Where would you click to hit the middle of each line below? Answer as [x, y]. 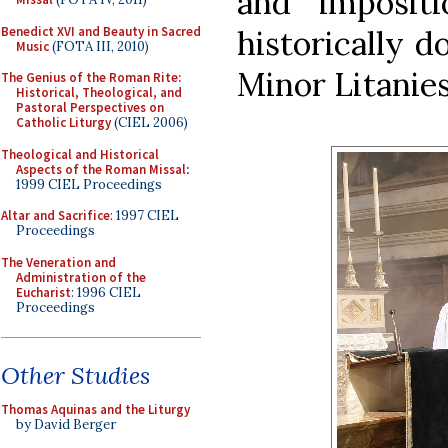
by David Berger [66, 424]
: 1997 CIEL [144, 215]
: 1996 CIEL [106, 292]
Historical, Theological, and [99, 92]
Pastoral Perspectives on [90, 107]
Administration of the [81, 277]
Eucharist [43, 292]
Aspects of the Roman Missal [101, 169]
